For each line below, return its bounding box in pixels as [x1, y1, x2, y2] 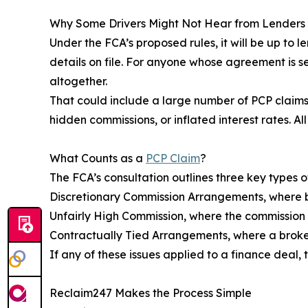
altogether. [49, 74, 107, 89]
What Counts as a [49, 151, 146, 166]
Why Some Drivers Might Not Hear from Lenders [49, 16, 305, 31]
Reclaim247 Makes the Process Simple [49, 286, 252, 300]
